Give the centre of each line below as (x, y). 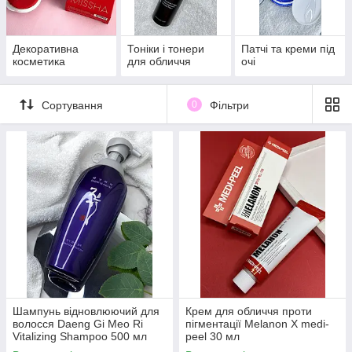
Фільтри (229, 105)
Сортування (72, 105)
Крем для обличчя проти (249, 312)
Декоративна (46, 49)
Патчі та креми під (288, 49)
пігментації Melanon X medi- (257, 324)
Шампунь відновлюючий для (86, 312)
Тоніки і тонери (165, 49)
